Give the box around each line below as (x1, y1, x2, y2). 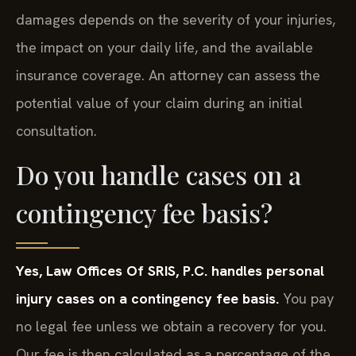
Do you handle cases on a (16, 157, 301, 192)
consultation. (16, 121, 97, 140)
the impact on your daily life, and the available (16, 37, 313, 56)
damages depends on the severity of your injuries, (16, 10, 335, 29)
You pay (279, 289, 334, 308)
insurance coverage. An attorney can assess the (16, 65, 320, 84)
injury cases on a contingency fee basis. (16, 289, 279, 308)
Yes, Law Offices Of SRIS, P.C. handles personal (16, 261, 324, 281)
